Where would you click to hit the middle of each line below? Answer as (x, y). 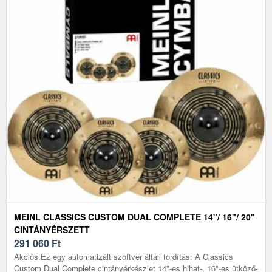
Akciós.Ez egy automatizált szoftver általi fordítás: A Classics (124, 256)
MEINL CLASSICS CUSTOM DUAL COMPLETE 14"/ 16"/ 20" (134, 216)
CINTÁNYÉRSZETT (52, 229)
